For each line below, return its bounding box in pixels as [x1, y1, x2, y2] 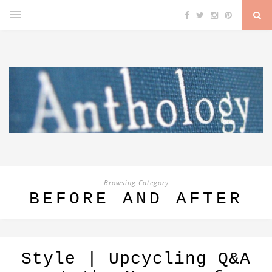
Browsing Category [103, 178, 169, 188]
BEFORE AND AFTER [29, 189, 243, 209]
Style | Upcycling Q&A [21, 250, 251, 269]
